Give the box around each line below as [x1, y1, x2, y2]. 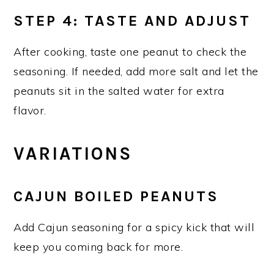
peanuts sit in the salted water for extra [13, 83, 224, 98]
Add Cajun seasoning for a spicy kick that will [13, 220, 255, 234]
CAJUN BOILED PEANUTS [13, 187, 220, 205]
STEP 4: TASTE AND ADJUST [13, 11, 251, 29]
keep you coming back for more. [13, 239, 183, 254]
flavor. [13, 103, 46, 117]
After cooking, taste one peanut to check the [13, 44, 247, 59]
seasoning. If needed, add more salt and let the [13, 64, 259, 78]
